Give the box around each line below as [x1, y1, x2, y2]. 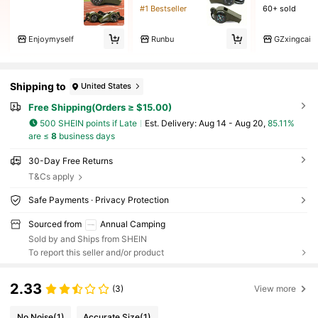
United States [81, 81, 132, 92]
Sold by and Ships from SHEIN [28, 234, 147, 245]
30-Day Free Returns [28, 155, 113, 167]
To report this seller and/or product [28, 247, 164, 258]
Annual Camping [99, 218, 165, 229]
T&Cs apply [28, 171, 75, 182]
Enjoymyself [28, 33, 74, 44]
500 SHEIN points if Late [40, 117, 138, 128]
